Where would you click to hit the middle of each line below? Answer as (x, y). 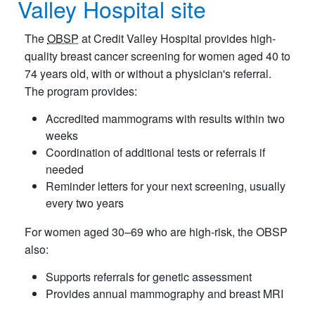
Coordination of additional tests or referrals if (155, 152)
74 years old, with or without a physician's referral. (148, 73)
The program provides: (81, 91)
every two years (85, 202)
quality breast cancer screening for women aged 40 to (157, 56)
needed (65, 169)
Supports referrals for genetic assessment (149, 276)
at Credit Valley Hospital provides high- (177, 38)
